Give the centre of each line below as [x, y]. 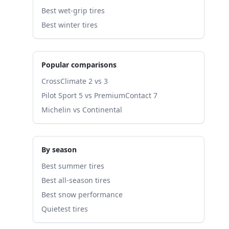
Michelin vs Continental [82, 110]
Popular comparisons [79, 65]
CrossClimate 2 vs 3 [75, 81]
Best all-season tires [76, 180]
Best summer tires [73, 166]
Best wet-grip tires [73, 10]
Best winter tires [70, 25]
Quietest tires [65, 209]
